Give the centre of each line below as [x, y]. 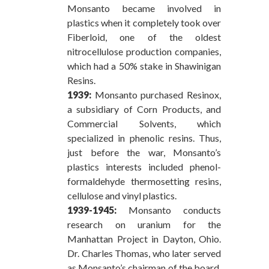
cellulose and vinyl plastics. [122, 195]
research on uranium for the [144, 224]
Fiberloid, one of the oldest [144, 37]
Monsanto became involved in [144, 8]
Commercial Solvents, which [144, 123]
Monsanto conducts [169, 210]
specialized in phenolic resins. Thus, [144, 138]
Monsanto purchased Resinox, [156, 94]
